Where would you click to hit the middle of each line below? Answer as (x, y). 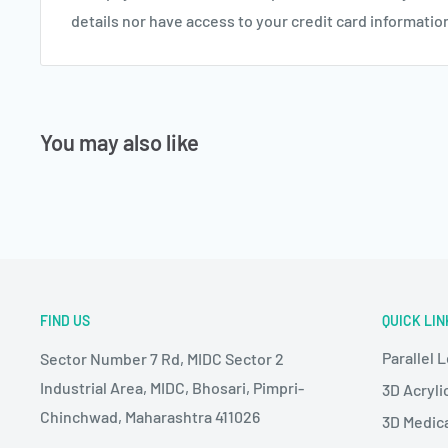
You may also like (119, 141)
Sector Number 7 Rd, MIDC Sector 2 (162, 358)
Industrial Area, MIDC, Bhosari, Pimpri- (172, 387)
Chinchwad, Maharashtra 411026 (150, 416)
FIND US (65, 320)
